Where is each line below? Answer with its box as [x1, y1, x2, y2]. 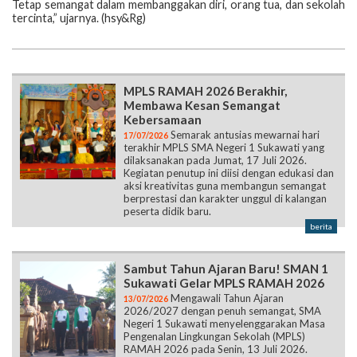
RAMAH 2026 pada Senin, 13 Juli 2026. [124, 342, 308, 355]
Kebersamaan [124, 112, 202, 127]
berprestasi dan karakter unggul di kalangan [124, 191, 327, 205]
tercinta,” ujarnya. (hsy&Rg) [12, 11, 146, 25]
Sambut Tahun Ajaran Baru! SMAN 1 [124, 261, 328, 276]
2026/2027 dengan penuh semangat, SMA [124, 304, 321, 317]
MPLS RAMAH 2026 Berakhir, [124, 83, 287, 98]
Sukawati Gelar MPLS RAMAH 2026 [124, 275, 324, 290]
